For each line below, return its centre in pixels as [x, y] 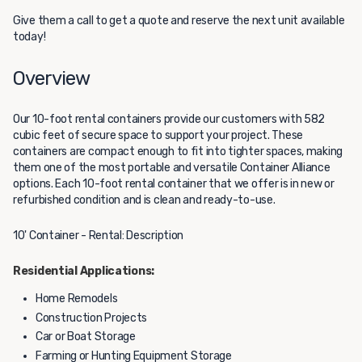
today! [29, 37]
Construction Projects [93, 318]
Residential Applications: [84, 271]
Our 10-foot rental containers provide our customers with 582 [169, 119]
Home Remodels [78, 299]
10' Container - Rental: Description [99, 236]
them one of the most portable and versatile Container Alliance [172, 168]
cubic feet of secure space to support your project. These [158, 135]
